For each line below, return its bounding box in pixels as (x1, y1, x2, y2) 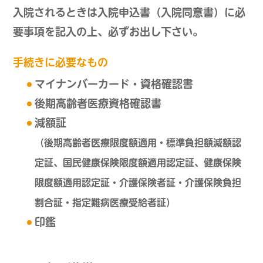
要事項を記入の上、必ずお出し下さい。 (13, 26, 204, 38)
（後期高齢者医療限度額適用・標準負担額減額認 (34, 138, 241, 148)
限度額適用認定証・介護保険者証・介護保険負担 (34, 178, 241, 188)
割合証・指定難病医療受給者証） (34, 198, 176, 208)
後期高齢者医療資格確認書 (34, 98, 161, 109)
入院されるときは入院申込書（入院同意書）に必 (13, 7, 246, 18)
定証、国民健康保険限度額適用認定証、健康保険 (34, 158, 241, 168)
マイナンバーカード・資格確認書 (34, 79, 193, 90)
